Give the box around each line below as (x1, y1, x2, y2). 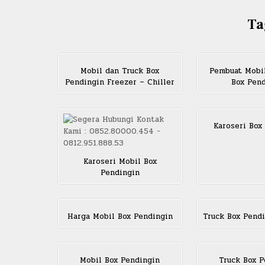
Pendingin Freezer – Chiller (65, 76, 175, 89)
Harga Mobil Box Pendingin (67, 211, 173, 223)
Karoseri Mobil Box (83, 156, 157, 168)
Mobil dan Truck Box (80, 65, 160, 77)
